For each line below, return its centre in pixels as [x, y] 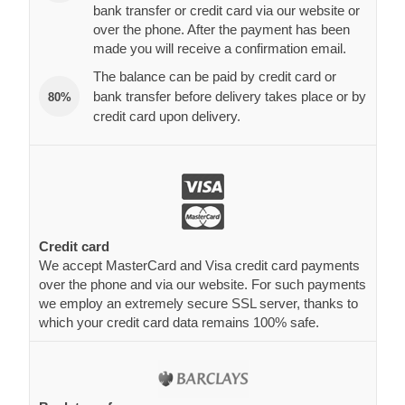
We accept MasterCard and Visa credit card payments [199, 265]
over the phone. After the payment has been [221, 29]
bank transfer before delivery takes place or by [230, 96]
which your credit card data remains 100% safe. [179, 322]
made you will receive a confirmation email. [220, 48]
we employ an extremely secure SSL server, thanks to [198, 303]
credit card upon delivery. [167, 116]
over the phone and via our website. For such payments [202, 284]
